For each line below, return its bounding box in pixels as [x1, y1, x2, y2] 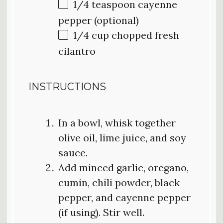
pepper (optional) [58, 13, 139, 26]
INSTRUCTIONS [28, 80, 106, 93]
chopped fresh [109, 28, 179, 41]
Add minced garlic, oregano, [58, 161, 189, 174]
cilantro [58, 44, 96, 57]
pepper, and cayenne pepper [58, 191, 191, 204]
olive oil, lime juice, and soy [58, 131, 186, 144]
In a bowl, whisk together [58, 116, 176, 129]
